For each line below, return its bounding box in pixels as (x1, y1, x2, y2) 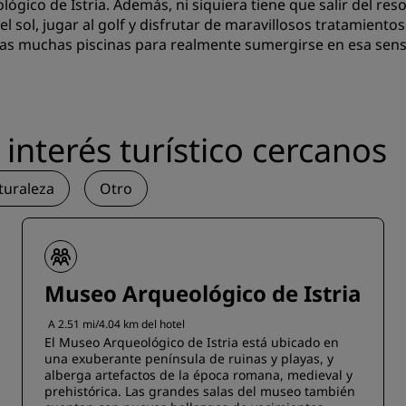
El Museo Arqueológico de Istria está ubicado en (44, 333, 339, 351)
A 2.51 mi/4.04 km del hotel (48, 316, 185, 332)
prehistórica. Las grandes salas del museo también (44, 382, 355, 400)
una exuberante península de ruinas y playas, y (44, 350, 333, 367)
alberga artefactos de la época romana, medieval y (44, 366, 353, 383)
